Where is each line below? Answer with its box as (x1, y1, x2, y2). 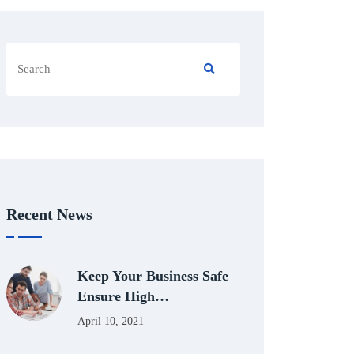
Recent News (6, 205, 92, 223)
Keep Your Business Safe (77, 267, 228, 284)
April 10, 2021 (77, 314, 144, 327)
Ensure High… (77, 288, 169, 304)
